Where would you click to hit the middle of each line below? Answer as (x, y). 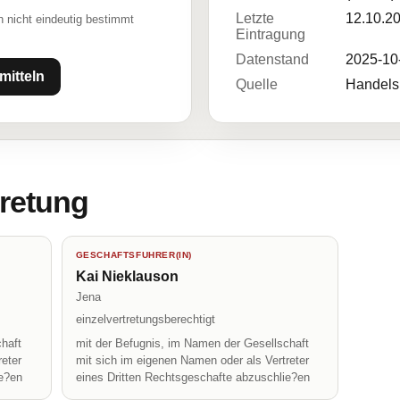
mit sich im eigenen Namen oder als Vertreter (192, 360)
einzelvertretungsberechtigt (145, 319)
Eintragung (271, 34)
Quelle (257, 84)
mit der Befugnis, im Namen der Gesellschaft (192, 343)
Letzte (255, 18)
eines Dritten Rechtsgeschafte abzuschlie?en (192, 377)
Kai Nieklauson (127, 276)
